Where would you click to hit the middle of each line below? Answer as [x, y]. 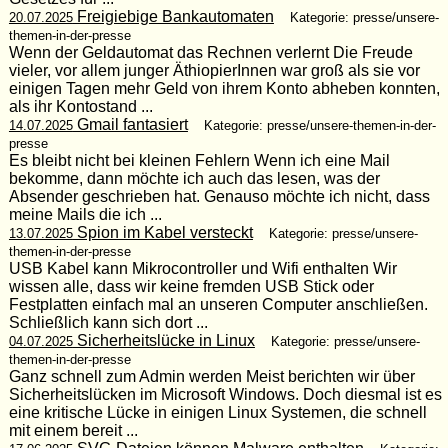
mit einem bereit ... [73, 430]
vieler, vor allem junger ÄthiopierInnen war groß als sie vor [214, 70]
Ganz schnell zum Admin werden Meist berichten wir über [211, 376]
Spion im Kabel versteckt [162, 232]
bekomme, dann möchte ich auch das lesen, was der [194, 178]
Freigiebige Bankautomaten [173, 16]
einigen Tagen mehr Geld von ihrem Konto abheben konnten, [224, 88]
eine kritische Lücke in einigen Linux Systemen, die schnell [217, 412]
